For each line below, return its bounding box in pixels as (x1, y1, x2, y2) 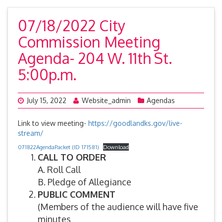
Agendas (147, 96, 175, 105)
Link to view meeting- (18, 119, 88, 127)
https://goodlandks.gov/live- (88, 119, 182, 127)
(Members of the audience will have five (38, 201, 198, 212)
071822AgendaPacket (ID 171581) (18, 143, 99, 151)
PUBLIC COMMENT (38, 189, 115, 200)
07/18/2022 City (18, 16, 125, 35)
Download (103, 143, 129, 151)
